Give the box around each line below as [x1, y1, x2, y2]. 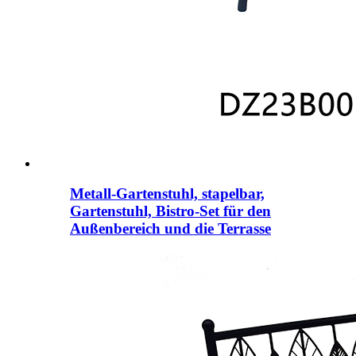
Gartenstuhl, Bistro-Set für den [70, 203, 271, 220]
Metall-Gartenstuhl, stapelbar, [70, 185, 265, 203]
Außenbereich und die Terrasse [70, 220, 271, 238]
